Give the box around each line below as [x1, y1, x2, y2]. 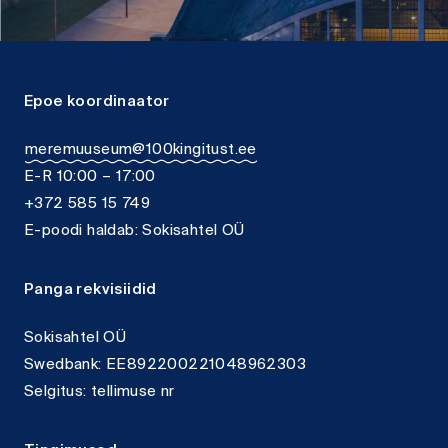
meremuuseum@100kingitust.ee [25, 137, 257, 164]
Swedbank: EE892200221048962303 [24, 352, 306, 379]
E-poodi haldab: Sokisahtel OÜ [24, 218, 245, 245]
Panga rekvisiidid [24, 277, 157, 304]
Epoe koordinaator [24, 89, 170, 116]
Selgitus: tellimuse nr [24, 379, 175, 406]
